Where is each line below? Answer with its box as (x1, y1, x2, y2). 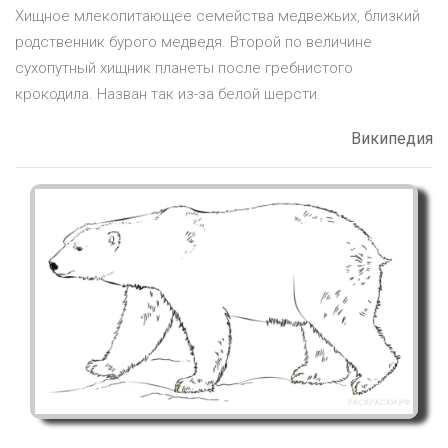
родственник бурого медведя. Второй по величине (15, 33, 372, 52)
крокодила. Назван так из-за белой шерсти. (15, 85, 321, 104)
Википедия (351, 129, 433, 149)
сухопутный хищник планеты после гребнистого (15, 59, 353, 78)
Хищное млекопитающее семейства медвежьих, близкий (15, 7, 420, 26)
